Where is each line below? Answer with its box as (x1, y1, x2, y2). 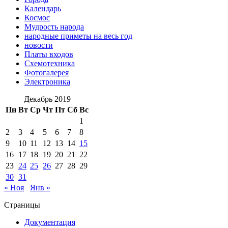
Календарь (24, 4, 61, 13)
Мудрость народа (24, 22, 84, 32)
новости (24, 41, 53, 50)
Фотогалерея (24, 68, 69, 77)
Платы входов (24, 50, 73, 59)
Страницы (4, 201, 40, 210)
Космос (24, 13, 50, 22)
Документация (24, 218, 75, 227)
